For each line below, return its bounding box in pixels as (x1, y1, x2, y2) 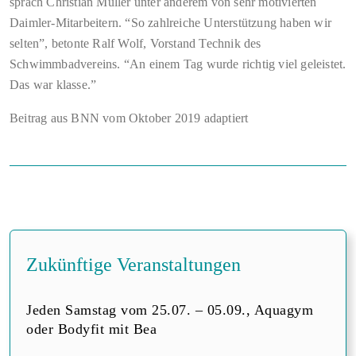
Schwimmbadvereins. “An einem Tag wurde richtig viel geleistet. (10, 57, 346, 72)
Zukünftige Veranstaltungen (26, 254, 241, 276)
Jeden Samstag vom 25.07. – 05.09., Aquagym (26, 302, 313, 319)
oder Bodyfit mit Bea (26, 321, 157, 338)
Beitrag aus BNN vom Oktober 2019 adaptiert (10, 111, 249, 126)
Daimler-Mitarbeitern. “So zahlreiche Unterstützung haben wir (10, 16, 332, 30)
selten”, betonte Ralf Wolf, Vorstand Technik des (10, 37, 261, 51)
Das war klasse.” (10, 78, 97, 92)
